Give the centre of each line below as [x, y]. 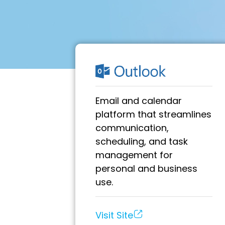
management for [134, 155]
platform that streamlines [153, 114]
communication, [132, 128]
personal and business [146, 168]
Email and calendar [139, 100]
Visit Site [114, 215]
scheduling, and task [142, 141]
